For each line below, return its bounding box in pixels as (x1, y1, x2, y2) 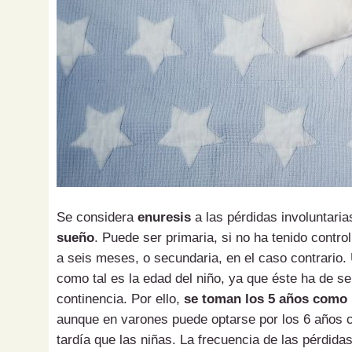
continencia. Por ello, (57, 291, 184, 307)
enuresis (137, 210, 191, 225)
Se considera (57, 210, 137, 225)
